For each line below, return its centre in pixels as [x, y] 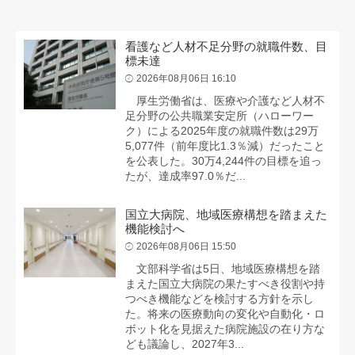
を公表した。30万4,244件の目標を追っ [224, 161]
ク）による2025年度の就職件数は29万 [222, 131]
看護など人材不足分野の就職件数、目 [227, 47]
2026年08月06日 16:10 [187, 79]
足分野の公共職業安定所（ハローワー [220, 116]
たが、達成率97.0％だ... [186, 176]
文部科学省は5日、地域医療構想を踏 [223, 269]
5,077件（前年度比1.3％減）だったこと [225, 146]
